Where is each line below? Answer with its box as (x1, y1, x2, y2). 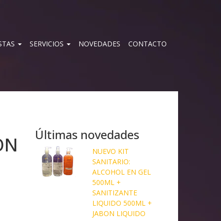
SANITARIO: (92, 156, 130, 166)
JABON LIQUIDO (92, 208, 146, 218)
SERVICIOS (30, 39, 66, 48)
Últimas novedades (35, 126, 139, 143)
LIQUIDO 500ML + (92, 198, 152, 208)
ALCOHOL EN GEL (92, 167, 151, 177)
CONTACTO (128, 39, 167, 48)
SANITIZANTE (92, 187, 137, 197)
